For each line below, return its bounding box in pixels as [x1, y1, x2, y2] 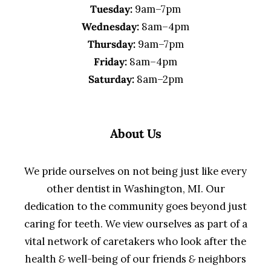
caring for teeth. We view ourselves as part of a [24, 217, 247, 230]
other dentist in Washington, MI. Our [46, 182, 225, 195]
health [25, 252, 59, 266]
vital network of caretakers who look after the [25, 235, 246, 248]
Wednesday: [82, 20, 139, 33]
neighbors [195, 252, 246, 266]
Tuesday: [90, 2, 132, 16]
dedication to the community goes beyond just [24, 200, 247, 213]
